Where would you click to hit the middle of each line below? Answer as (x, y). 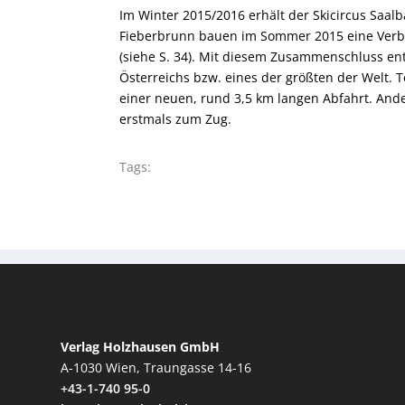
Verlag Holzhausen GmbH (141, 347)
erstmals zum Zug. (177, 119)
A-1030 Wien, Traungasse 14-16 (156, 368)
